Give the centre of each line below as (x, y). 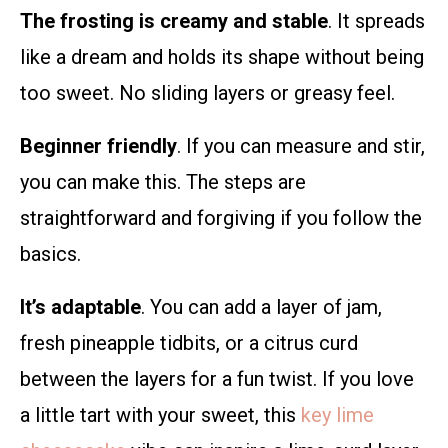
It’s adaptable (80, 307)
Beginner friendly (98, 146)
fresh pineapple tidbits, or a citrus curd (189, 343)
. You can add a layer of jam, (261, 307)
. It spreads (376, 21)
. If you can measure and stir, (301, 146)
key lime (337, 415)
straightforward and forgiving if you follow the (221, 218)
